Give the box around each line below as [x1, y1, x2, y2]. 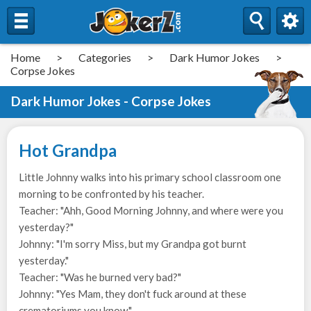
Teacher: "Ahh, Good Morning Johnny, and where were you [19, 204, 283, 217]
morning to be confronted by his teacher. [19, 187, 204, 200]
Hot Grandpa [19, 140, 117, 160]
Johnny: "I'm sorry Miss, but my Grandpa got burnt [19, 237, 246, 250]
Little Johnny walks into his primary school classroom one [19, 171, 281, 183]
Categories [78, 51, 131, 64]
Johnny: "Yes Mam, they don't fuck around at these [19, 287, 246, 300]
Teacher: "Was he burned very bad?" [19, 271, 181, 283]
